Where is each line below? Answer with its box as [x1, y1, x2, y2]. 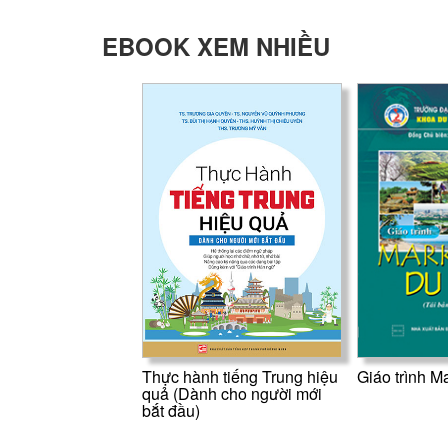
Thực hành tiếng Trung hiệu [141, 364, 338, 388]
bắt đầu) [141, 398, 200, 422]
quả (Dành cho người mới [141, 381, 322, 405]
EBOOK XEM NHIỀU [102, 28, 330, 63]
